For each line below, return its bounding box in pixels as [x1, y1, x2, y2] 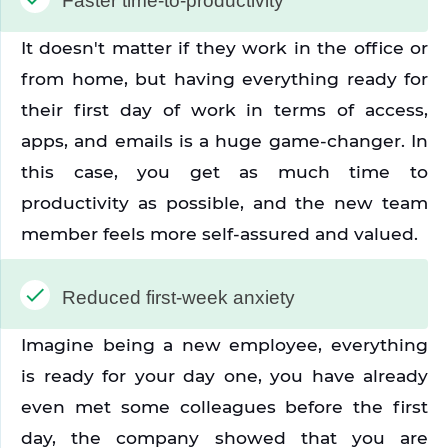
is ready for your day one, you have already [21, 365, 428, 387]
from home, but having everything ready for [21, 68, 428, 90]
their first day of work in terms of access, [21, 99, 428, 121]
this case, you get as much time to [21, 161, 428, 183]
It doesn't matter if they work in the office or [21, 37, 428, 59]
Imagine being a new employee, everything [21, 334, 428, 356]
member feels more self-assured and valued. [21, 223, 418, 245]
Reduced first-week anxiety [62, 287, 295, 309]
